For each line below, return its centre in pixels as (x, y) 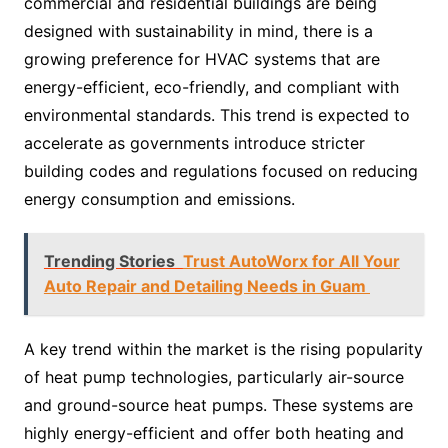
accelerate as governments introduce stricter (194, 143)
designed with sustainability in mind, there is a (198, 31)
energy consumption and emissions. (159, 199)
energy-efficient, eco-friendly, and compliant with (211, 87)
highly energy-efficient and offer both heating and (213, 433)
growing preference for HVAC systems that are (201, 59)
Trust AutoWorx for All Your (291, 261)
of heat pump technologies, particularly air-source (213, 377)
